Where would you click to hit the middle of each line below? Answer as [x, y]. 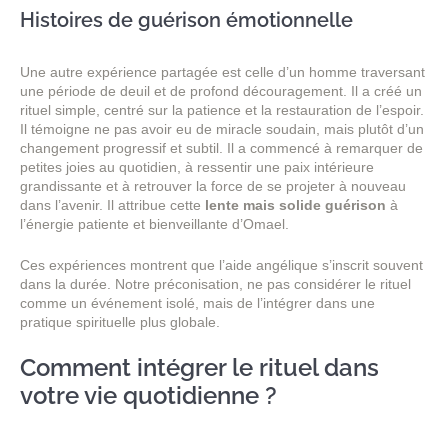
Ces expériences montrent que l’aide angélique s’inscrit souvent [221, 265]
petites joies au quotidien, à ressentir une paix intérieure [197, 166]
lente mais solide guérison [295, 204]
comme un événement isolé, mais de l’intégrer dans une [197, 303]
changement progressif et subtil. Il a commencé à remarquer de [221, 147]
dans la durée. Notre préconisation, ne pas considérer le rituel [215, 284]
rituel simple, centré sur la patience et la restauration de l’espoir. [222, 109]
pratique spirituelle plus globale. [120, 322]
